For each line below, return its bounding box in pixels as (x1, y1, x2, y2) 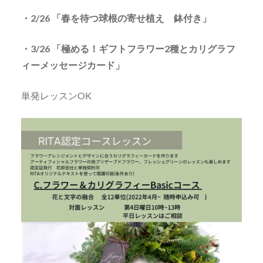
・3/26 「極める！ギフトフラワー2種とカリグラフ (21, 42, 235, 54)
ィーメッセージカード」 (21, 59, 124, 70)
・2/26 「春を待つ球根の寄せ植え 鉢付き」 (21, 12, 211, 23)
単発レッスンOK (21, 89, 92, 101)
